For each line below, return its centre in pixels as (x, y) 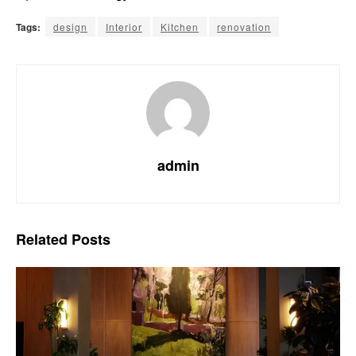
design (70, 27)
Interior (124, 27)
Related (42, 240)
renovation (244, 27)
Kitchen (180, 27)
